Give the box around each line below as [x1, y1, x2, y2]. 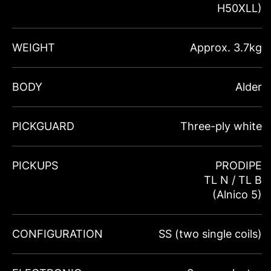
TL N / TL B [204, 173, 262, 186]
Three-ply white [180, 119, 262, 132]
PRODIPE [215, 158, 262, 172]
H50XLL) [217, 1, 262, 15]
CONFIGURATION [12, 227, 103, 240]
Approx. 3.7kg [190, 41, 262, 54]
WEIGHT [12, 41, 55, 54]
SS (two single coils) [158, 227, 262, 240]
